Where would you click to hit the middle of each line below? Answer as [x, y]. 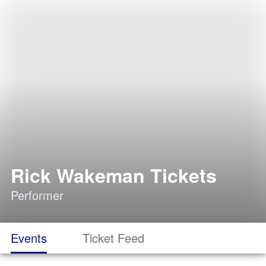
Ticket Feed [113, 238]
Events [29, 238]
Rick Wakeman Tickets [114, 175]
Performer [37, 195]
